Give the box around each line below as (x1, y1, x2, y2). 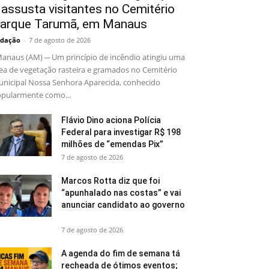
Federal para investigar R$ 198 (61, 127, 181, 138)
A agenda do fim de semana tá (61, 249, 180, 259)
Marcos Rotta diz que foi (61, 176, 160, 186)
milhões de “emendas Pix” (61, 139, 167, 150)
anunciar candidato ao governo (61, 200, 185, 210)
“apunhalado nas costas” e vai (61, 188, 181, 198)
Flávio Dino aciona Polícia (61, 115, 161, 125)
